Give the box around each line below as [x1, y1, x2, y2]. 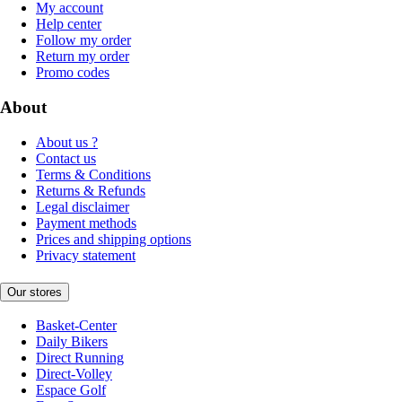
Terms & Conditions [36, 166, 151, 182]
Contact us [36, 150, 96, 166]
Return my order [36, 48, 129, 65]
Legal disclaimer [36, 198, 129, 214]
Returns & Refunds [36, 182, 145, 198]
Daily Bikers [36, 334, 108, 350]
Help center [36, 16, 101, 32]
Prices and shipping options [36, 231, 191, 247]
